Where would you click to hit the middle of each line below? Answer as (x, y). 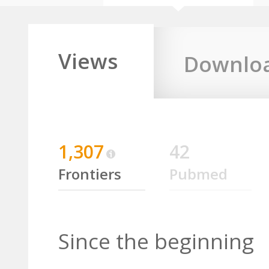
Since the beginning (156, 241)
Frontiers (90, 174)
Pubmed (198, 174)
